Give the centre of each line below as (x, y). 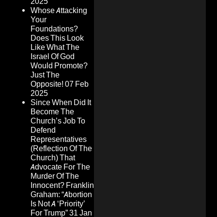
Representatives (59, 139)
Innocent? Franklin (62, 186)
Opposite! (47, 84)
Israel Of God (53, 57)
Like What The (55, 47)
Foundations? (54, 29)
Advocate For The (60, 167)
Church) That (53, 158)
